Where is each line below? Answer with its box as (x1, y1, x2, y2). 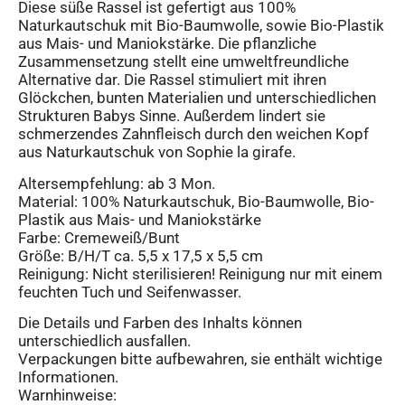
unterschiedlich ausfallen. (18, 332, 191, 351)
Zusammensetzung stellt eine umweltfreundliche (18, 52, 349, 71)
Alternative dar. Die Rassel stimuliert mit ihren (18, 71, 326, 89)
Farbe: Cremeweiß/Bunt (18, 228, 180, 247)
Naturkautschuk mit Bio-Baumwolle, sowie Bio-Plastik (18, 16, 384, 35)
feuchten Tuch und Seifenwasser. (18, 282, 241, 301)
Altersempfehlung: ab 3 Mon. (18, 174, 215, 193)
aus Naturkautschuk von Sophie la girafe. (18, 143, 296, 162)
